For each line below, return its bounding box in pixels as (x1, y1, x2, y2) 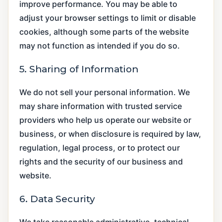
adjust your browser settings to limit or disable (19, 12, 196, 23)
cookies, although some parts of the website (19, 26, 189, 37)
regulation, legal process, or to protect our (19, 142, 180, 153)
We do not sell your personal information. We (19, 87, 190, 97)
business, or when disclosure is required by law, (19, 128, 201, 139)
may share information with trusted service (19, 101, 182, 111)
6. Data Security (19, 193, 95, 205)
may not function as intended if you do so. (19, 40, 180, 51)
